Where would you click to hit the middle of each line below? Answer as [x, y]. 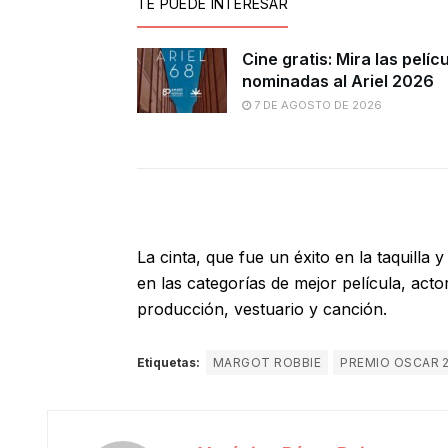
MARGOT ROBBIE [267, 363]
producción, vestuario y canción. [262, 309]
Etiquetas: [168, 363]
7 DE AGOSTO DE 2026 [316, 105]
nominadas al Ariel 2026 [338, 81]
